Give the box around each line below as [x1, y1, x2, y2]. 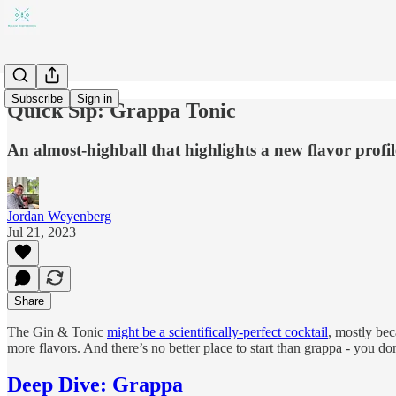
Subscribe [11, 92, 63, 105]
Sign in [77, 92, 112, 105]
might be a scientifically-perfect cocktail [107, 324, 328, 339]
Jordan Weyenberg [7, 208, 111, 224]
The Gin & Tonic [7, 324, 107, 339]
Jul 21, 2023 [7, 224, 76, 240]
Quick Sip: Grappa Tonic [7, 98, 236, 122]
